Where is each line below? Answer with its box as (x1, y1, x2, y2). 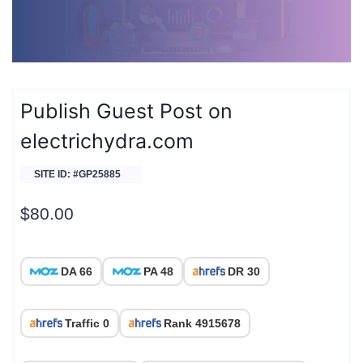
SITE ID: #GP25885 (34, 169, 121, 181)
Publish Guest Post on (20, 99, 233, 124)
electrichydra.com (20, 129, 194, 154)
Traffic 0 (65, 316, 109, 330)
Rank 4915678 (164, 316, 241, 330)
